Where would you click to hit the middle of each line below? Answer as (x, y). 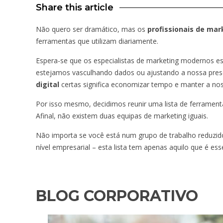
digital (48, 84)
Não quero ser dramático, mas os (92, 29)
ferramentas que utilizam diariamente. (97, 41)
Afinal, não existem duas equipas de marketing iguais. (122, 115)
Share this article (75, 7)
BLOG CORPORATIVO (117, 196)
